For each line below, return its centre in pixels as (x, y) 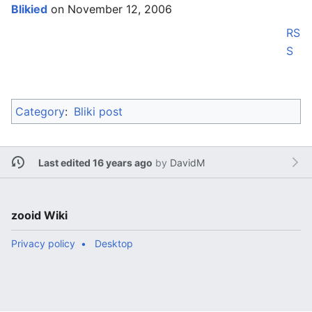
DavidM (187, 162)
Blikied (29, 9)
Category (40, 111)
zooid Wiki (39, 215)
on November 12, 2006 (110, 9)
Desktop (114, 243)
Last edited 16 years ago (95, 162)
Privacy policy (43, 243)
